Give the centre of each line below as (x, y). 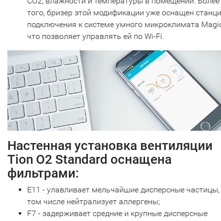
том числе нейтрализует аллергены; (93, 201)
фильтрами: (43, 173)
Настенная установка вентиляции (110, 145)
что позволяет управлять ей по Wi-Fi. (96, 36)
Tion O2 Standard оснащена (90, 159)
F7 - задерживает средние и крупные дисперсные (117, 213)
